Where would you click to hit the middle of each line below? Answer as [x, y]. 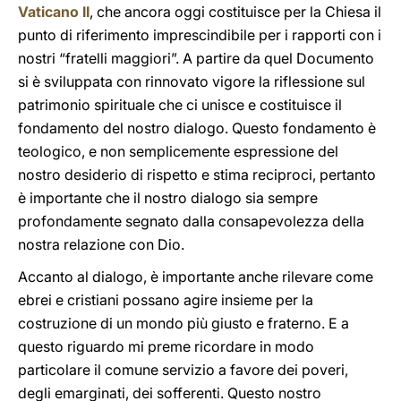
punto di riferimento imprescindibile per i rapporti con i [200, 35]
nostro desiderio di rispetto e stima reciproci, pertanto [197, 175]
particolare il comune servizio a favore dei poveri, [183, 370]
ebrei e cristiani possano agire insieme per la [166, 300]
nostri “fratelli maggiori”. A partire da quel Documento [196, 58]
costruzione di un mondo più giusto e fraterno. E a [183, 323]
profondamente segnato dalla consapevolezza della [191, 221]
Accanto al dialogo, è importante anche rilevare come [196, 277]
